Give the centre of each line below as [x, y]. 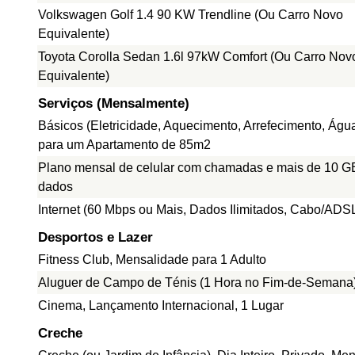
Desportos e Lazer [95, 237]
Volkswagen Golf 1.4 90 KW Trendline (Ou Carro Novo [191, 15]
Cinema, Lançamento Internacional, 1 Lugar [161, 305]
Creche [60, 333]
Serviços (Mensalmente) [114, 103]
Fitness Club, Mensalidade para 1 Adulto [152, 260]
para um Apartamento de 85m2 [124, 145]
